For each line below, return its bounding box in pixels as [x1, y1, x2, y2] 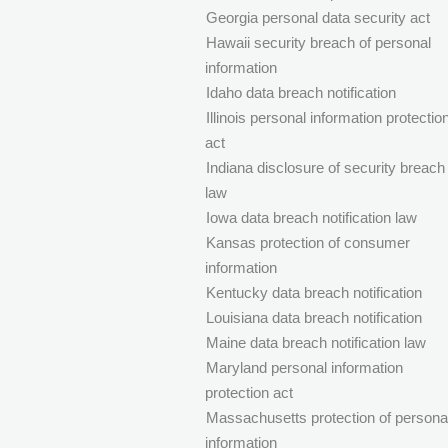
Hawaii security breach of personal [205, 34, 431, 52]
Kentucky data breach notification [205, 284, 422, 302]
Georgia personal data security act [205, 9, 430, 27]
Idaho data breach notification [205, 84, 396, 102]
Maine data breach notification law [205, 334, 426, 352]
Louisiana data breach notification [205, 309, 422, 327]
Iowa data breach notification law [205, 209, 417, 227]
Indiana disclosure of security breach [205, 159, 445, 177]
